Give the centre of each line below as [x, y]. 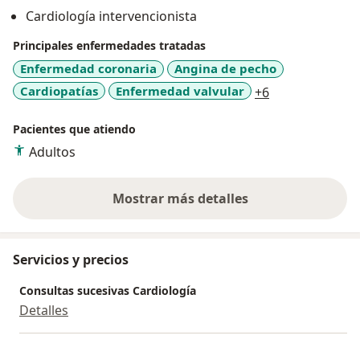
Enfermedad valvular [180, 90]
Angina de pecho [225, 69]
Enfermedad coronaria [88, 69]
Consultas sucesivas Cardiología [108, 291]
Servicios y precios [71, 260]
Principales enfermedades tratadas [109, 46]
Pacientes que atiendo [74, 129]
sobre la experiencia [243, 207]
